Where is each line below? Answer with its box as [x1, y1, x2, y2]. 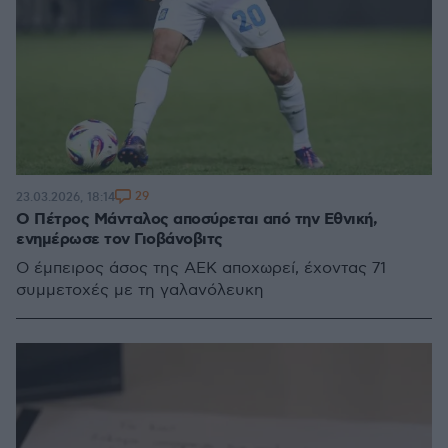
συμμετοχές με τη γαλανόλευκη [16, 281, 264, 300]
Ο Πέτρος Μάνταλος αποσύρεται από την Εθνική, [16, 209, 377, 230]
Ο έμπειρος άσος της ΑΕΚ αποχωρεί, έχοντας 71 [16, 259, 386, 278]
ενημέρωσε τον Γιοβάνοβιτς [16, 229, 223, 250]
